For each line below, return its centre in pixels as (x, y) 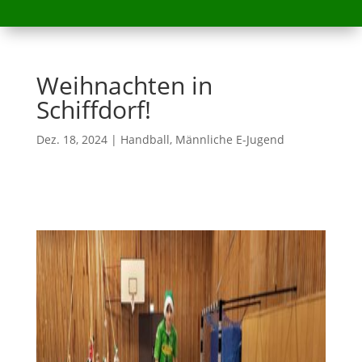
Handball (145, 139)
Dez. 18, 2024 (72, 139)
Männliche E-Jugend (229, 139)
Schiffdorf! (93, 109)
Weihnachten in (124, 85)
